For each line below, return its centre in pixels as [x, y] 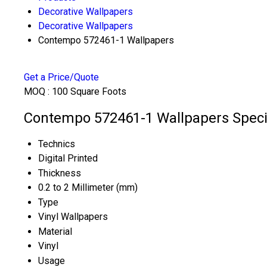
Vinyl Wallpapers [73, 216]
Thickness [60, 173]
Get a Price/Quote [61, 77]
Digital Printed [68, 158]
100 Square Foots [89, 91]
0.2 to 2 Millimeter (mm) [88, 187]
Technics [57, 144]
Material [55, 231]
